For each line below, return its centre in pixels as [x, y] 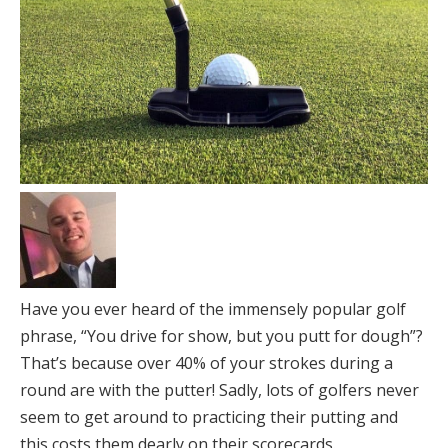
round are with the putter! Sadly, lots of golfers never [219, 390]
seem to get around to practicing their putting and [209, 417]
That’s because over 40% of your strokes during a [206, 363]
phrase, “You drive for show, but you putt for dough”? [221, 336]
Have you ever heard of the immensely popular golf [213, 309]
